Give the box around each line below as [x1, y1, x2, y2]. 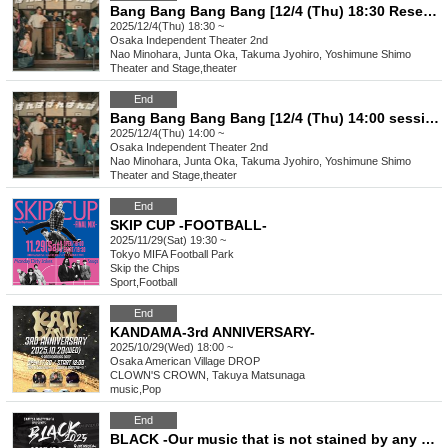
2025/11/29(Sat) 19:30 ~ [110, 234, 226, 247]
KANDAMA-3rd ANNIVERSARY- [110, 324, 315, 341]
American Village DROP [145, 355, 260, 368]
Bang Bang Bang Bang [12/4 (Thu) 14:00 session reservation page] [425, 110, 439, 127]
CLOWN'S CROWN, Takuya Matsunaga [110, 369, 305, 382]
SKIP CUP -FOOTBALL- [110, 217, 267, 234]
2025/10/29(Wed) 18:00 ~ [110, 341, 233, 354]
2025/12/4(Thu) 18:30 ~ [110, 20, 224, 33]
